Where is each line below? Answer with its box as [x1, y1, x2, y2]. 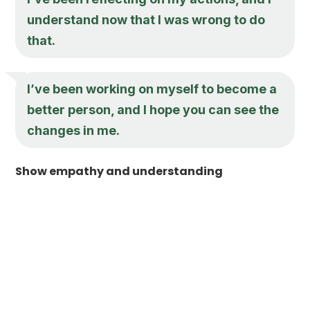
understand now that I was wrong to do [27, 12, 266, 27]
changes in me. [27, 122, 120, 138]
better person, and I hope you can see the [27, 102, 280, 117]
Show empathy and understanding [15, 163, 224, 179]
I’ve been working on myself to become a [27, 81, 277, 96]
